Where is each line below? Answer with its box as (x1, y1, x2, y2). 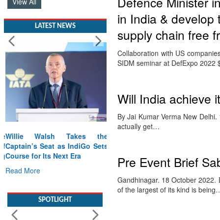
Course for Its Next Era (3, 150, 80, 161)
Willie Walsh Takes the (3, 131, 107, 141)
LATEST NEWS (34, 22, 76, 30)
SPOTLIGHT (38, 186, 72, 194)
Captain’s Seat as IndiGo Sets (3, 140, 107, 151)
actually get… (117, 121, 160, 131)
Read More (3, 165, 39, 175)
